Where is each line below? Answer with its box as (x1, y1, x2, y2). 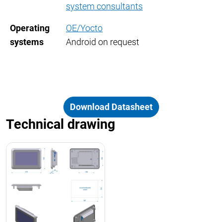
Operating (10, 23, 50, 34)
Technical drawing (6, 116, 115, 133)
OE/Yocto (66, 23, 103, 34)
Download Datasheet (69, 102, 153, 112)
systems (10, 37, 44, 48)
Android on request (66, 37, 139, 48)
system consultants (66, 1, 143, 12)
